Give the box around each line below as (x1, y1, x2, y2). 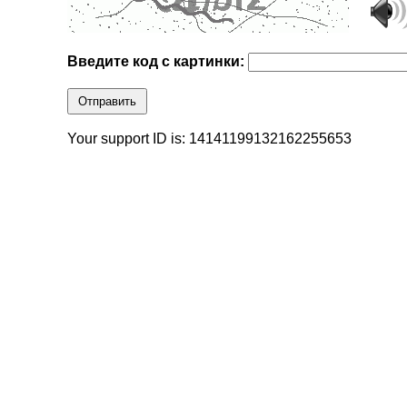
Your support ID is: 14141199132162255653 (67, 131, 352, 147)
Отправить (78, 94, 137, 109)
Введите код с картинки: (67, 54, 249, 70)
